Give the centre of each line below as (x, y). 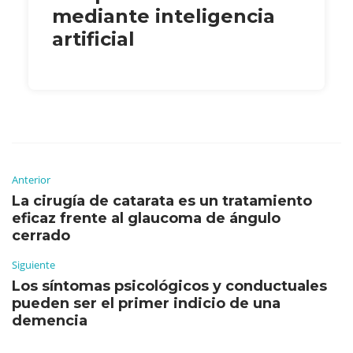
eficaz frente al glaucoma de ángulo (146, 218)
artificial (93, 39)
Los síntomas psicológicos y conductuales (169, 286)
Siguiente (33, 264)
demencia (50, 320)
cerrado (41, 235)
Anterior (31, 179)
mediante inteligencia (163, 16)
